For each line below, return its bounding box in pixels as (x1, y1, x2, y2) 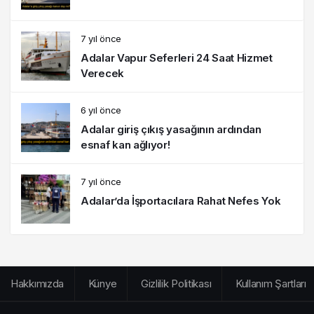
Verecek (81, 66, 124, 80)
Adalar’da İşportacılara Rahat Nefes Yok (81, 193, 281, 207)
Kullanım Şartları (235, 276, 306, 290)
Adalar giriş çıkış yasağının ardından (81, 122, 261, 136)
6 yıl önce (81, 104, 121, 116)
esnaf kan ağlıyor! (81, 137, 170, 151)
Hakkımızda (11, 276, 64, 290)
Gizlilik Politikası (140, 276, 212, 290)
